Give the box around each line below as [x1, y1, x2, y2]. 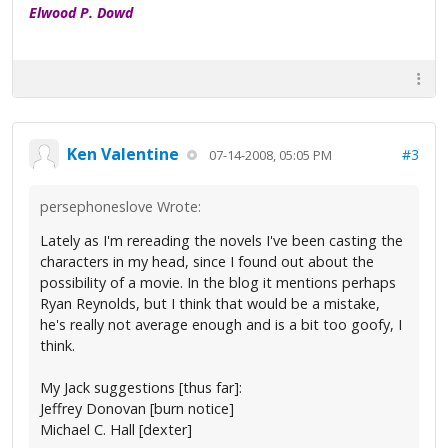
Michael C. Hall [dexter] [40, 420, 192, 440]
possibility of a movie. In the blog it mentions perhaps [40, 273, 396, 293]
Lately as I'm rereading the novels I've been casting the [40, 231, 403, 251]
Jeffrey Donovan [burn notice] [40, 399, 234, 419]
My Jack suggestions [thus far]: [40, 378, 242, 398]
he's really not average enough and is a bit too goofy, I [40, 315, 402, 335]
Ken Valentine [67, 142, 179, 165]
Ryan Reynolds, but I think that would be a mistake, [40, 294, 380, 314]
